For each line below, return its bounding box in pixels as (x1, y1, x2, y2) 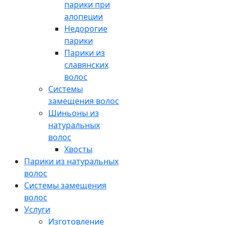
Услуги (24, 204, 50, 215)
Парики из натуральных (24, 156, 119, 167)
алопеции (64, 11, 103, 23)
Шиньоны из (48, 107, 99, 119)
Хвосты (64, 144, 92, 155)
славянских (64, 59, 108, 71)
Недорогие (64, 23, 107, 35)
